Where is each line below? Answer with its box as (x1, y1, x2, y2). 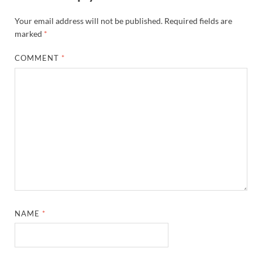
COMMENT (15, 53, 62, 63)
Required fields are (164, 16, 232, 26)
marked (15, 29, 44, 39)
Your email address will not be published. (15, 16, 163, 26)
